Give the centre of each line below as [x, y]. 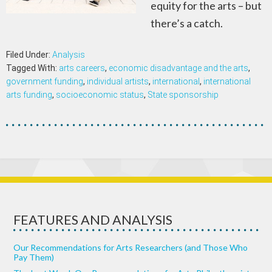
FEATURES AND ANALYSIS [93, 220]
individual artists [118, 81]
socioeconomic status [100, 95]
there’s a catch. [187, 23]
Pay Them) [34, 257]
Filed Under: [29, 55]
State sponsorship [183, 95]
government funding [45, 81]
